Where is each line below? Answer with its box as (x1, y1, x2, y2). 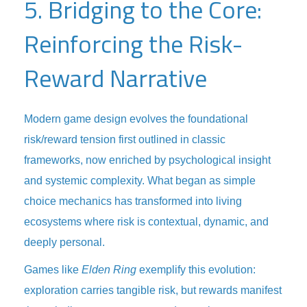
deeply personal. (24, 236, 105, 248)
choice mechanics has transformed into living (24, 195, 242, 207)
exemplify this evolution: (136, 264, 256, 275)
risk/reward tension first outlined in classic (24, 134, 225, 145)
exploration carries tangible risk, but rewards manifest (24, 284, 282, 296)
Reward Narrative (24, 59, 207, 97)
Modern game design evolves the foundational (24, 113, 248, 125)
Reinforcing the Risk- (24, 25, 243, 62)
